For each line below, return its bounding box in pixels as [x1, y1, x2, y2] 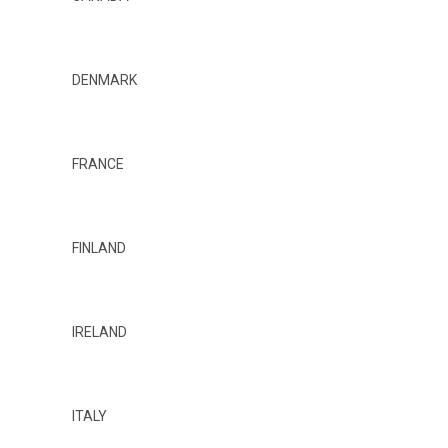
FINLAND [72, 239, 126, 256]
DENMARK [72, 71, 137, 88]
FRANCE [72, 155, 127, 172]
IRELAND [72, 323, 127, 340]
